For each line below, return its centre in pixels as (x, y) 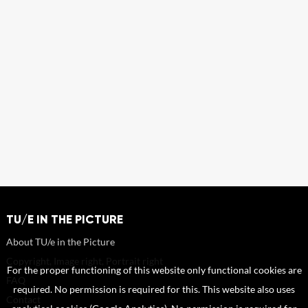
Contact (23, 299)
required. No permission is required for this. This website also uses (154, 289)
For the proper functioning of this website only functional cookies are (154, 270)
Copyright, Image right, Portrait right (84, 261)
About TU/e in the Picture (60, 241)
